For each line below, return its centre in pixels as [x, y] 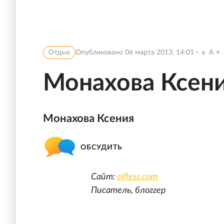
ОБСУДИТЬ [101, 147]
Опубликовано [100, 52]
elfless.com [137, 177]
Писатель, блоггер [128, 190]
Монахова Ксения [88, 118]
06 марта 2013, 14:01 [159, 52]
